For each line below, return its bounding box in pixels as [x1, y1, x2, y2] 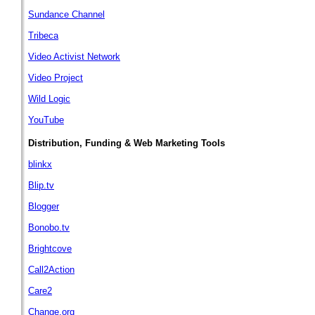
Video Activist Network [28, 51, 120, 62]
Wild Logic [28, 94, 70, 104]
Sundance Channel [28, 9, 105, 20]
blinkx [28, 159, 52, 169]
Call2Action [28, 264, 75, 275]
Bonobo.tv [28, 222, 70, 233]
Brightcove [28, 243, 72, 254]
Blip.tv [28, 180, 54, 191]
